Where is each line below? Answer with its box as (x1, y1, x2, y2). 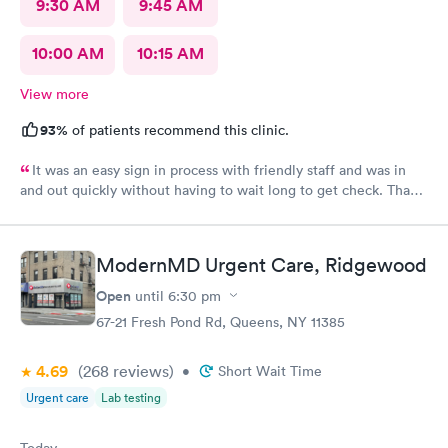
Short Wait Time (218, 361, 322, 380)
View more (20, 85, 89, 103)
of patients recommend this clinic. (68, 121, 289, 139)
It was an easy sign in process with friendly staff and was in (32, 161, 406, 179)
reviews (109, 360, 169, 381)
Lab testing (101, 388, 161, 406)
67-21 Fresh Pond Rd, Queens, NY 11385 (96, 312, 345, 331)
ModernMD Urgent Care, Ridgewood (96, 252, 427, 277)
